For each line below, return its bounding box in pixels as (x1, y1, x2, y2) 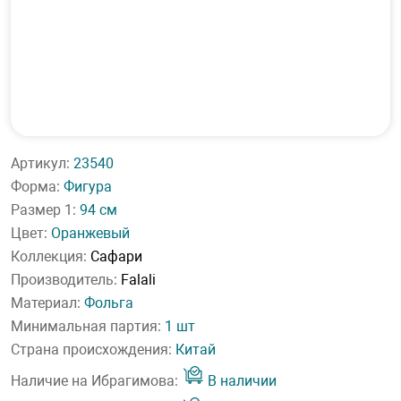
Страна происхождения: (11, 341, 175, 358)
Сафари (90, 248, 142, 265)
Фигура (64, 178, 112, 195)
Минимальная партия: (11, 318, 165, 335)
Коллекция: (11, 248, 90, 265)
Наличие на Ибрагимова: (11, 372, 182, 389)
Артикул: (11, 155, 73, 172)
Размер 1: (11, 201, 80, 218)
